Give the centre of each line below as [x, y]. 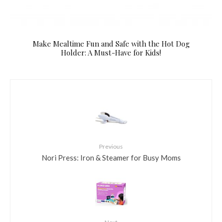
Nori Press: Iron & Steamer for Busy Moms [111, 157]
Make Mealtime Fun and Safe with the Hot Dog [111, 44]
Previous [111, 146]
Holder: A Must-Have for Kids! [111, 53]
